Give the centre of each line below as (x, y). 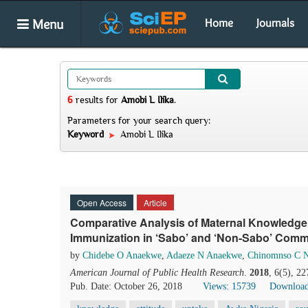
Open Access (102, 202)
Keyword (87, 134)
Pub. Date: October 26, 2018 (126, 286)
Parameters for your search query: (139, 120)
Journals (275, 23)
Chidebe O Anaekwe (122, 255)
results (89, 100)
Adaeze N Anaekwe (204, 255)
